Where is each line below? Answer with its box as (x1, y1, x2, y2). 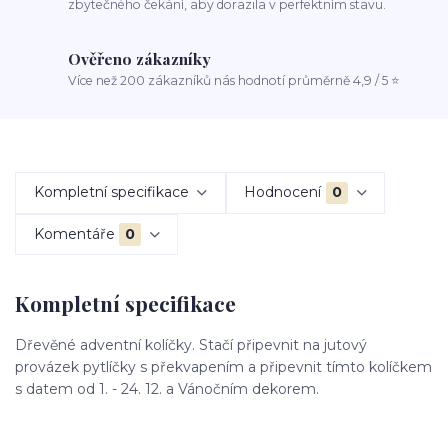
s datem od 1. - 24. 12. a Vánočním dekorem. (15, 379, 323, 398)
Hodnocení (244, 183, 322, 202)
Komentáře (33, 225, 115, 243)
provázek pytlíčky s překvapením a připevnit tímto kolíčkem (15, 357, 432, 376)
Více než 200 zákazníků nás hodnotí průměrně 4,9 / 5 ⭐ (68, 72, 401, 88)
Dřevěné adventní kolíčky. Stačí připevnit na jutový (15, 335, 367, 354)
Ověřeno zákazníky (68, 48, 212, 70)
